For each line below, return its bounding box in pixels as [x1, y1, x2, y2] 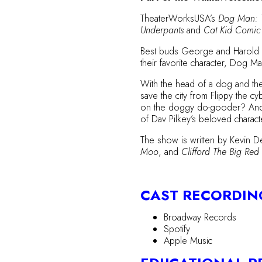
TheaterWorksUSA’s [140, 12, 218, 25]
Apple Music [164, 234, 212, 247]
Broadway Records [164, 211, 236, 224]
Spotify [164, 222, 190, 236]
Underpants [140, 23, 187, 37]
